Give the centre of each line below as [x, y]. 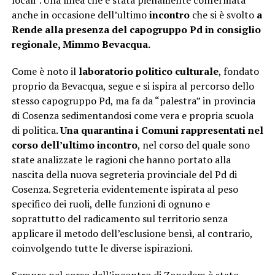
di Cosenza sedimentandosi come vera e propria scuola [132, 116]
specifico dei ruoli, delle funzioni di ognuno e [110, 204]
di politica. [36, 130]
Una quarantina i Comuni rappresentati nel [161, 130]
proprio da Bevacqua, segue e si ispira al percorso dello [133, 86]
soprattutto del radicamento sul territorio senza [119, 219]
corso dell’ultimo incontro [74, 145]
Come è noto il [45, 72]
